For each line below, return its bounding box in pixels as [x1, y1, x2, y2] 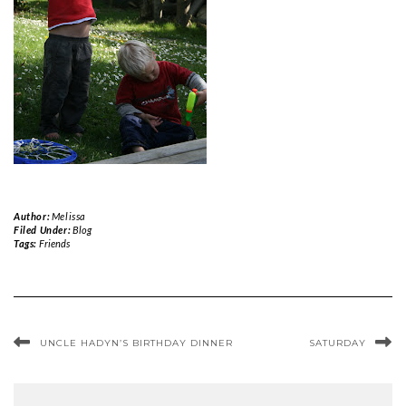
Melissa [51, 210, 87, 222]
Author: [14, 210, 52, 222]
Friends [38, 237, 70, 249]
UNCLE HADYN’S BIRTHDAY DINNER [40, 337, 233, 349]
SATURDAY [309, 337, 366, 349]
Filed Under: [14, 224, 72, 236]
